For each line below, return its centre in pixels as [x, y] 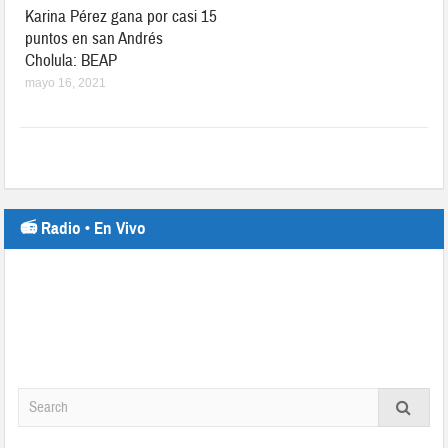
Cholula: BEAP [71, 60]
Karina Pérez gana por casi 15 [121, 16]
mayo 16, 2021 [66, 82]
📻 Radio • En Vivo [83, 228]
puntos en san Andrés [94, 38]
